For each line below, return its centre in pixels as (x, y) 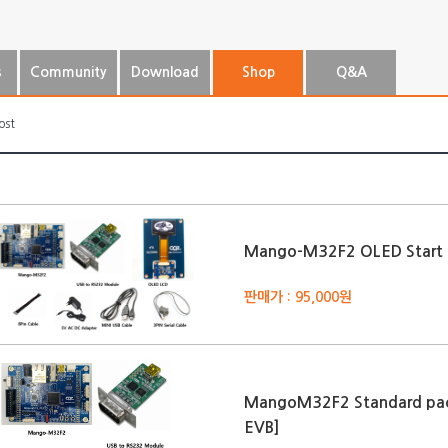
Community (68, 72)
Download (165, 72)
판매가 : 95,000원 (298, 296)
